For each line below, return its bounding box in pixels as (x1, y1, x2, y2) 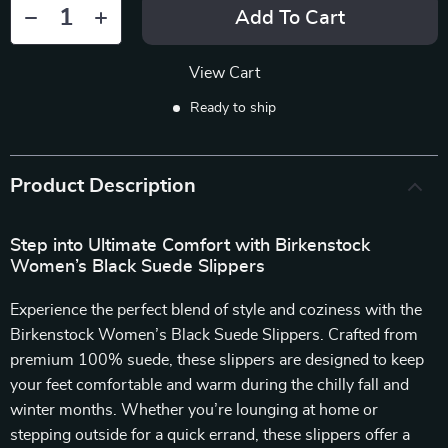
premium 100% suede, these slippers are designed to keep (10, 352, 424, 368)
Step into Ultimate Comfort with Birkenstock (10, 237, 370, 255)
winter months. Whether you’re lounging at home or (10, 402, 378, 418)
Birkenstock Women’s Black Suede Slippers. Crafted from (10, 327, 418, 343)
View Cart (188, 65, 260, 81)
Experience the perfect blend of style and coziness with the (10, 302, 422, 318)
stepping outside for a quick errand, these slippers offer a (10, 427, 410, 443)
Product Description (10, 176, 196, 196)
